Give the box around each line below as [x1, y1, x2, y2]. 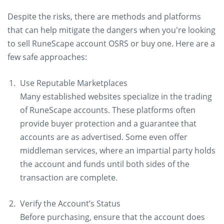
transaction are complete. [20, 172, 117, 183]
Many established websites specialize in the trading [20, 91, 212, 102]
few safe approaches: [7, 51, 87, 62]
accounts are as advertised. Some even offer [20, 131, 187, 142]
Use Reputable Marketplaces [20, 77, 127, 88]
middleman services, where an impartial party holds [20, 145, 215, 156]
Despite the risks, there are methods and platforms [7, 11, 201, 22]
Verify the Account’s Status [20, 198, 120, 209]
